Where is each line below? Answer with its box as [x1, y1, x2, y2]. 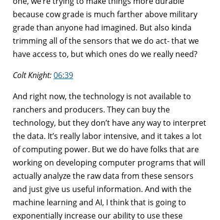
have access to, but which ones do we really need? [13, 48, 197, 59]
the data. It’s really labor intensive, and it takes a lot [13, 130, 202, 141]
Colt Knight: [13, 69, 52, 81]
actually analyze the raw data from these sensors [13, 170, 193, 181]
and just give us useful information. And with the [13, 183, 192, 194]
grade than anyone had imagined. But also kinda [13, 22, 192, 33]
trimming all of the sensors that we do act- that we [13, 35, 199, 46]
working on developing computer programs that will [13, 157, 205, 168]
